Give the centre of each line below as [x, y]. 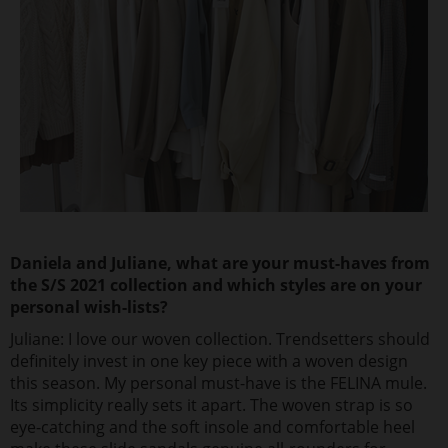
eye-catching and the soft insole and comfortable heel [212, 426]
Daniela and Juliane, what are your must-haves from [220, 262]
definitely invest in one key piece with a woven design [209, 360]
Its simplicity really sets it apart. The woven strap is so [211, 404]
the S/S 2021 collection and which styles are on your [216, 284]
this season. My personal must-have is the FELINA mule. [218, 382]
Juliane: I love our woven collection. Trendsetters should [220, 338]
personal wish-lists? [89, 306]
